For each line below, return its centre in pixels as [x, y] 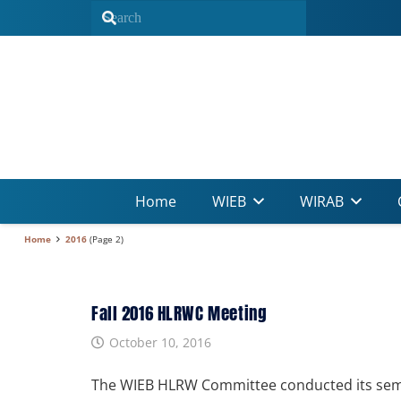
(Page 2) [105, 239]
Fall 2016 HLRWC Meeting [179, 313]
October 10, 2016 [160, 342]
